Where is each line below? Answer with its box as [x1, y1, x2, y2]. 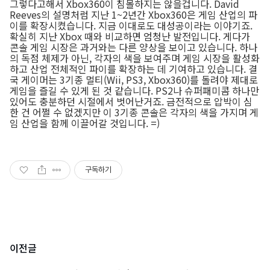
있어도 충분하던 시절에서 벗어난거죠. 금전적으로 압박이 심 [10, 93, 253, 108]
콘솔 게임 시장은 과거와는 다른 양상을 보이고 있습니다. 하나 [10, 39, 257, 54]
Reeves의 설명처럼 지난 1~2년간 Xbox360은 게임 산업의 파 [10, 7, 257, 22]
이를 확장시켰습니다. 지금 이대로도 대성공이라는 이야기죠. [10, 17, 253, 33]
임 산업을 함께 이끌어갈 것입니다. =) [10, 115, 160, 130]
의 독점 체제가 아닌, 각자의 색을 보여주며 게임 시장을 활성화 [10, 50, 260, 65]
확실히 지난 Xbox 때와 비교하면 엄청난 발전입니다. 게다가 [10, 28, 250, 43]
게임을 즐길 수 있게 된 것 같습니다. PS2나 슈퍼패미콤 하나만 [10, 83, 259, 98]
